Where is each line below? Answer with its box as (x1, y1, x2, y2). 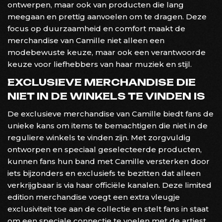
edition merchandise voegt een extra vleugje (7, 192, 180, 202)
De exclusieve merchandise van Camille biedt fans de (7, 109, 214, 118)
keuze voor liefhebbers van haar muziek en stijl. (7, 59, 192, 69)
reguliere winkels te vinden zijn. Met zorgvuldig (7, 132, 191, 142)
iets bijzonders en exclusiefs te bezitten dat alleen (7, 168, 201, 178)
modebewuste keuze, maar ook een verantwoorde (7, 47, 206, 57)
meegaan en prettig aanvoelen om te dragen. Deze (7, 11, 207, 21)
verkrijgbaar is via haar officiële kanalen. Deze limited (7, 180, 212, 190)
